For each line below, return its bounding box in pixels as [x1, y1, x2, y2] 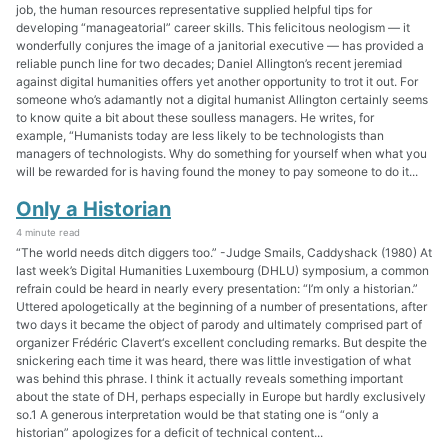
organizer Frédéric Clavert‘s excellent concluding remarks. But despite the [16, 334, 427, 350]
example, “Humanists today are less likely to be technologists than [16, 128, 384, 144]
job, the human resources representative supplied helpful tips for [16, 2, 372, 18]
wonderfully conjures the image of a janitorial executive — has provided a [16, 38, 424, 54]
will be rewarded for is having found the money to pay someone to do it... [16, 164, 418, 180]
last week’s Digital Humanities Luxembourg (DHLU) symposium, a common [16, 262, 429, 278]
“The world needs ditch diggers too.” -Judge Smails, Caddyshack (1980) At [16, 244, 432, 260]
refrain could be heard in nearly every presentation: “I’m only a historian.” [16, 280, 418, 296]
